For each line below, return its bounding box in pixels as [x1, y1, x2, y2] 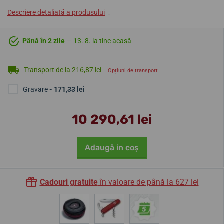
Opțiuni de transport [108, 67, 158, 74]
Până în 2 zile [22, 37, 66, 45]
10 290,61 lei [72, 112, 152, 127]
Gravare [23, 85, 49, 93]
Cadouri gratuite [39, 177, 98, 187]
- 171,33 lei [49, 85, 85, 93]
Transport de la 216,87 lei [24, 65, 101, 74]
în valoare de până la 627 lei [97, 177, 199, 187]
